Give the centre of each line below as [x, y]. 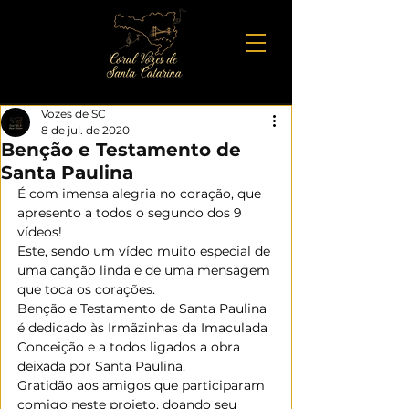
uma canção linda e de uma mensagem [146, 270]
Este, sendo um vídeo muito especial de [146, 251]
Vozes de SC [73, 114]
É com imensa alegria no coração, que [141, 194]
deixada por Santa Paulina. [101, 366]
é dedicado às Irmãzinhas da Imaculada [144, 328]
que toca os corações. [86, 289]
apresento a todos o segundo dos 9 [131, 213]
